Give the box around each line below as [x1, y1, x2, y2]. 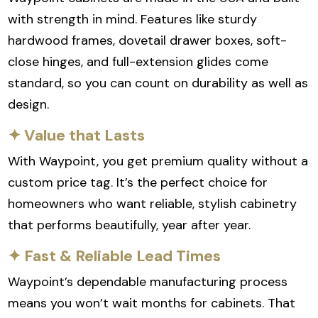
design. [8, 96, 50, 114]
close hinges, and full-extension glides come [8, 53, 269, 71]
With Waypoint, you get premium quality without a [8, 153, 309, 170]
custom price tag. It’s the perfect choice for [8, 174, 268, 192]
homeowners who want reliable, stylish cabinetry [8, 195, 297, 213]
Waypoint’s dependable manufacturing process [8, 273, 288, 291]
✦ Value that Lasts [8, 125, 146, 146]
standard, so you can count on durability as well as [8, 75, 309, 92]
